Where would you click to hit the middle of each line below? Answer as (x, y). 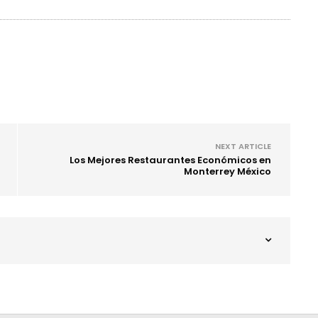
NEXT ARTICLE (243, 146)
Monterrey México (227, 171)
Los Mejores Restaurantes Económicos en (170, 160)
